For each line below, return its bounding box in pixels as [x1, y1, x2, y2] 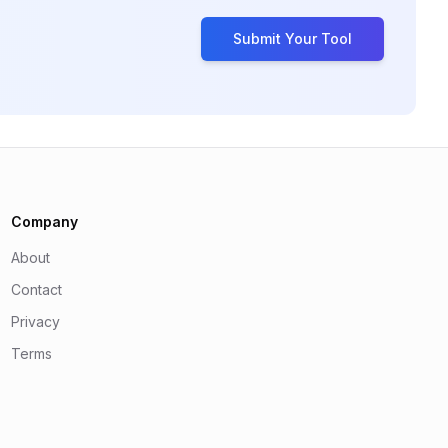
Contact [10, 281, 62, 298]
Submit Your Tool [233, 30, 352, 47]
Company [10, 213, 78, 230]
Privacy [10, 313, 60, 330]
